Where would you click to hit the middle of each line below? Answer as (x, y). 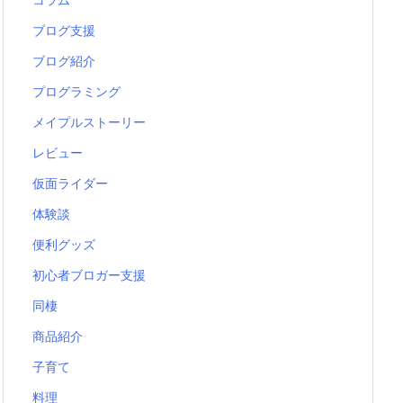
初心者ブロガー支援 (89, 274)
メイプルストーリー (89, 121)
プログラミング (76, 91)
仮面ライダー (70, 183)
